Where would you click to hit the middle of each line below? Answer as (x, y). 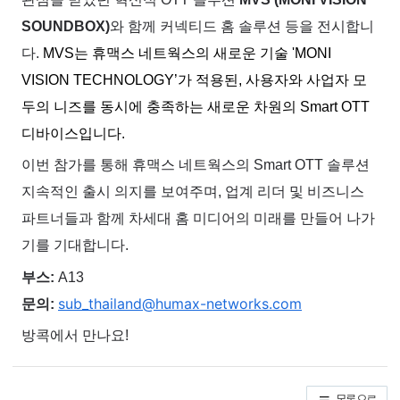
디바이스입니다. (73, 133)
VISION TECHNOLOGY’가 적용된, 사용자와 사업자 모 (194, 80)
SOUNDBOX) (66, 26)
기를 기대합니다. (75, 246)
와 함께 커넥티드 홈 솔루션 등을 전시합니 (242, 26)
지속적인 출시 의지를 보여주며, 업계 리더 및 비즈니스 (193, 192)
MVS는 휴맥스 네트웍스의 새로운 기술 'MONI (187, 53)
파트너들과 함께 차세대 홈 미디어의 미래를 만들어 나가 (198, 219)
